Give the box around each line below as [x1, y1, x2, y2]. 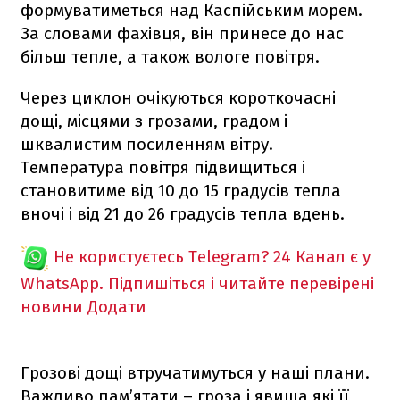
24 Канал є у [273, 246, 371, 267]
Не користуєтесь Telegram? [54, 246, 269, 267]
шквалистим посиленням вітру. [21, 133, 273, 154]
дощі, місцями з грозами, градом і [21, 110, 287, 131]
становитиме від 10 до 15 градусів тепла [21, 179, 341, 201]
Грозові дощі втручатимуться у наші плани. [21, 362, 370, 383]
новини [21, 296, 83, 317]
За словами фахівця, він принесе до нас [21, 22, 344, 44]
